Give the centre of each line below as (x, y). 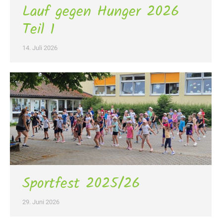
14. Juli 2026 (40, 48)
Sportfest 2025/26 (81, 184)
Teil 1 (38, 29)
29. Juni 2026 (41, 202)
